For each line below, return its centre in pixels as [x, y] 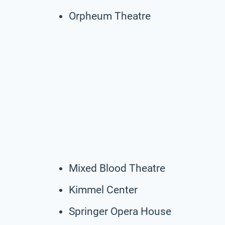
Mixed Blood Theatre [117, 168]
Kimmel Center [103, 190]
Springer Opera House [120, 211]
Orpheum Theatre [110, 16]
